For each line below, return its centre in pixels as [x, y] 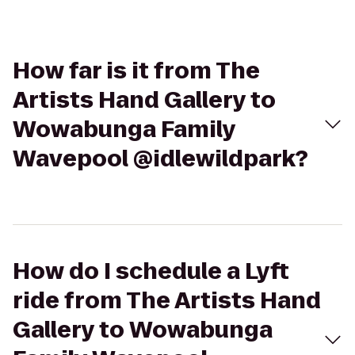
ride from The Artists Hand [167, 301]
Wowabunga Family [124, 130]
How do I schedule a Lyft [151, 271]
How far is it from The [136, 71]
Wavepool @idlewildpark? [160, 159]
